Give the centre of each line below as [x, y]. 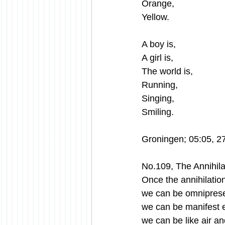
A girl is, [157, 58]
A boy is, [159, 44]
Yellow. [155, 17]
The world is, [167, 71]
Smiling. [159, 112]
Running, [160, 85]
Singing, [159, 98]
